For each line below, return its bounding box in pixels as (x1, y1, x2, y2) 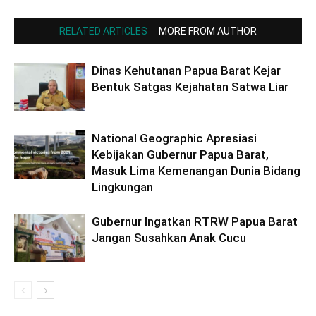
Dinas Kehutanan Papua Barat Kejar (92, 63, 281, 78)
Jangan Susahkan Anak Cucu (92, 230, 246, 245)
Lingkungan (92, 179, 153, 194)
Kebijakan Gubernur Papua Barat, (92, 147, 269, 162)
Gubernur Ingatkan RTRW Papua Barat (92, 214, 298, 229)
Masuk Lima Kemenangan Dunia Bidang (92, 163, 300, 178)
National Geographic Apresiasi (92, 130, 257, 145)
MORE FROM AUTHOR (159, 25, 257, 37)
